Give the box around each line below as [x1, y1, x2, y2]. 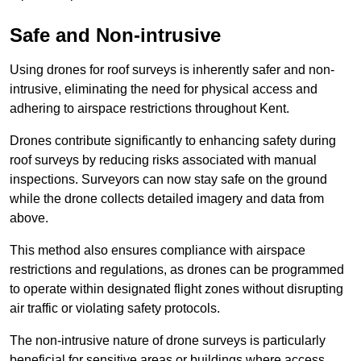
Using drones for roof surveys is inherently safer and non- [10, 63, 334, 77]
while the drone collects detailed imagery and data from [10, 192, 324, 206]
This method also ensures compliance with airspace [10, 243, 305, 258]
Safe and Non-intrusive [10, 24, 221, 47]
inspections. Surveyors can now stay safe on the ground [10, 172, 327, 187]
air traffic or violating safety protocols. [10, 301, 220, 316]
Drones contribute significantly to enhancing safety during [10, 134, 336, 148]
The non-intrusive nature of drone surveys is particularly [10, 334, 326, 348]
